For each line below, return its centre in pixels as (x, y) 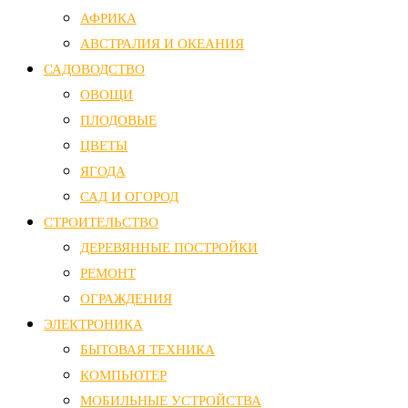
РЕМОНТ (108, 273)
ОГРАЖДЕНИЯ (126, 298)
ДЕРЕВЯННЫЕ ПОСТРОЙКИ (169, 247)
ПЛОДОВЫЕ (118, 120)
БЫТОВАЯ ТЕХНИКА (148, 349)
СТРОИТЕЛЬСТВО (101, 222)
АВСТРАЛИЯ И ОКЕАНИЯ (162, 43)
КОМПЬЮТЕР (123, 375)
